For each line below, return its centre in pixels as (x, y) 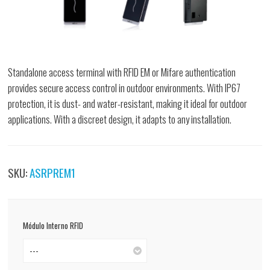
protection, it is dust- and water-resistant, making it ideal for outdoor (128, 104)
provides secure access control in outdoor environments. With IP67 (124, 88)
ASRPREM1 (53, 173)
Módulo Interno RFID (53, 226)
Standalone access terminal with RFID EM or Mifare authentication (122, 72)
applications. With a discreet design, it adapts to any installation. (120, 119)
